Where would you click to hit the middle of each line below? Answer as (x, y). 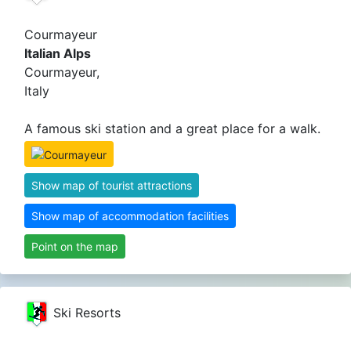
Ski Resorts (85, 313)
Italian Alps (58, 54)
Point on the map (75, 247)
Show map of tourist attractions (112, 186)
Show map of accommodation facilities (130, 216)
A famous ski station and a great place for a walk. (172, 129)
